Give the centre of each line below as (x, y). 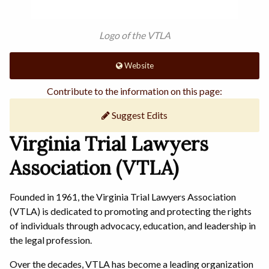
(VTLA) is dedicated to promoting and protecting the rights (131, 211)
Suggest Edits (139, 115)
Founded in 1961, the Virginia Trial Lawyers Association (123, 196)
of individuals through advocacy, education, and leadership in (133, 225)
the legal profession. (51, 240)
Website (138, 65)
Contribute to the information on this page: (134, 91)
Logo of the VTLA (134, 35)
